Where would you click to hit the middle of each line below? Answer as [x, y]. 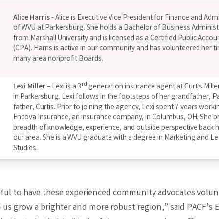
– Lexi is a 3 [64, 87]
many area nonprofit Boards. [58, 59]
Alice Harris [32, 18]
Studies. [26, 148]
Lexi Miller [30, 87]
